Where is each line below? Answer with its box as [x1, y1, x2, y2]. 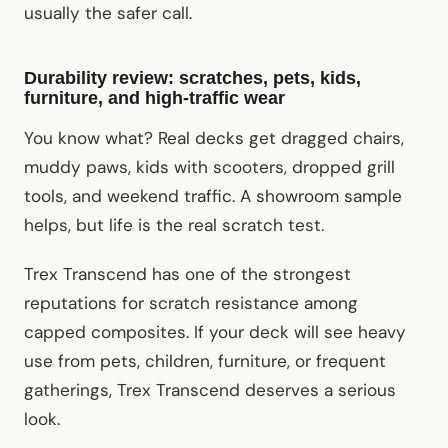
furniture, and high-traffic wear [24, 88, 285, 109]
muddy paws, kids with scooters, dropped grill [24, 156, 395, 179]
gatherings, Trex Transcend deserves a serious [24, 379, 396, 402]
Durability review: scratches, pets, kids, [24, 68, 361, 89]
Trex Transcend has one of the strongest [24, 263, 351, 286]
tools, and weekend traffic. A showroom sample [24, 185, 402, 208]
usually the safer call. [24, 2, 192, 25]
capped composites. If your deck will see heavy [24, 321, 406, 344]
